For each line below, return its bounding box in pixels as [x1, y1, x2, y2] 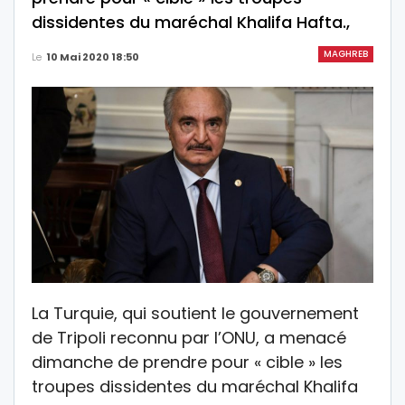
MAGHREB [324, 47, 368, 61]
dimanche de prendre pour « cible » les [32, 350, 343, 373]
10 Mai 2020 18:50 [46, 50, 139, 64]
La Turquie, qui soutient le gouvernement [32, 301, 359, 325]
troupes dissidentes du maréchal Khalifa [32, 374, 358, 398]
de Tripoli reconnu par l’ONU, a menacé [32, 325, 346, 349]
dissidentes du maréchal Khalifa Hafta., [32, 11, 350, 33]
